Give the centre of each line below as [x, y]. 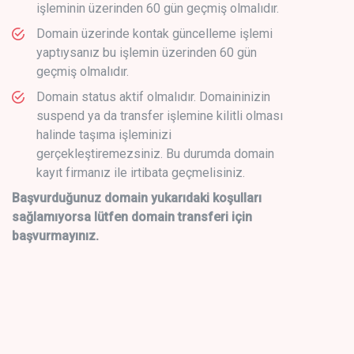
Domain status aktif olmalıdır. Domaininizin [153, 96]
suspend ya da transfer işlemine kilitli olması [160, 115]
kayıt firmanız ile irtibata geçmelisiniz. [141, 172]
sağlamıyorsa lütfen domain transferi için [132, 217]
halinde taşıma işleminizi [104, 134]
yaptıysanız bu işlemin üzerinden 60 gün [147, 52]
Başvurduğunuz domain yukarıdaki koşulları [137, 198]
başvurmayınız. [55, 235]
